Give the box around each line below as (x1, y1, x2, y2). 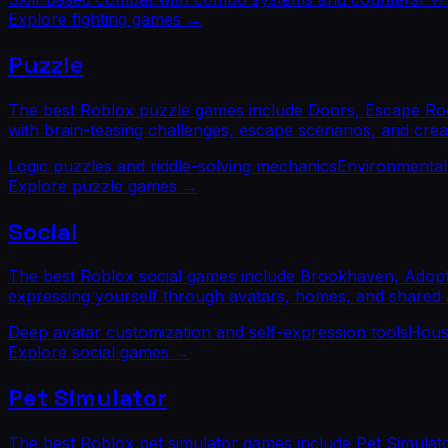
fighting (72, 8, 127, 29)
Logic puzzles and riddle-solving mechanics (8, 155, 337, 176)
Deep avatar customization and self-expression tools (8, 322, 408, 343)
